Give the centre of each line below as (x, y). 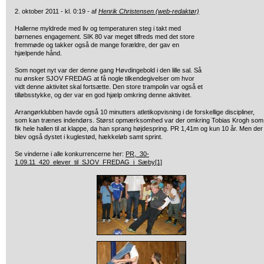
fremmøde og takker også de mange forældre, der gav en (97, 45)
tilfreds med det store (164, 37)
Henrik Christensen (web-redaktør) (149, 11)
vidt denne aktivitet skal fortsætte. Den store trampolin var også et (109, 87)
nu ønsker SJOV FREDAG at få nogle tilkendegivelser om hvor (105, 78)
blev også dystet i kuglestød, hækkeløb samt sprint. (89, 137)
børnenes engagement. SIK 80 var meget (74, 37)
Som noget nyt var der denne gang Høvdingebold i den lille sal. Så (108, 70)
